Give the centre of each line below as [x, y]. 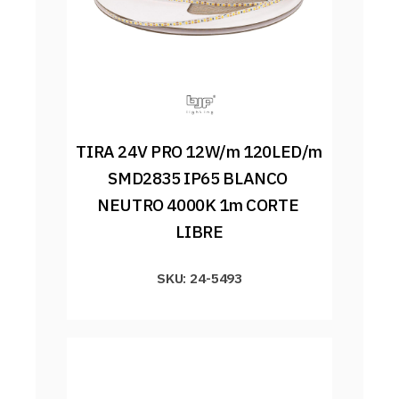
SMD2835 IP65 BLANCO [198, 179]
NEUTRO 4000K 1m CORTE [198, 205]
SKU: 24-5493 [199, 278]
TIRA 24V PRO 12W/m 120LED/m [199, 152]
